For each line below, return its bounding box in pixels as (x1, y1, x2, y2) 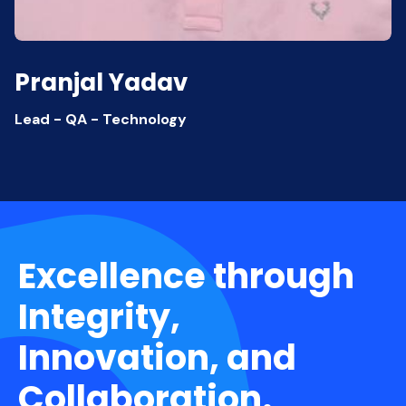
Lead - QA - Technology (14, 110, 187, 130)
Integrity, (18, 293, 180, 342)
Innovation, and (18, 333, 296, 382)
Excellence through (18, 252, 354, 301)
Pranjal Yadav (14, 66, 188, 100)
